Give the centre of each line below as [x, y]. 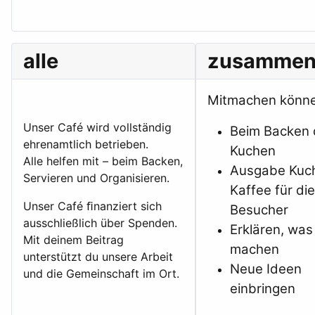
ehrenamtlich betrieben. [86, 144]
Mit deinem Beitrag [73, 240]
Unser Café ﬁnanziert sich [92, 206]
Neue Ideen [266, 269]
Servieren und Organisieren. [96, 178]
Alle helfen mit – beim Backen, [103, 161]
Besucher [259, 210]
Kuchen [253, 151]
